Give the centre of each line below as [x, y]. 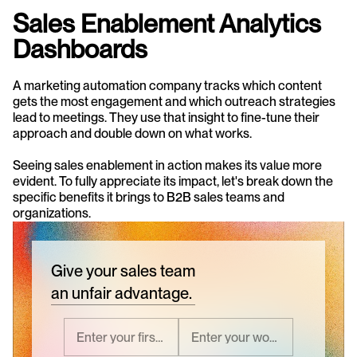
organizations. [52, 213]
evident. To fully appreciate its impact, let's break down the [173, 181]
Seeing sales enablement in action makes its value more [167, 165]
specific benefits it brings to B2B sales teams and [149, 197]
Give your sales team [123, 271]
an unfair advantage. [122, 293]
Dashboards [80, 49]
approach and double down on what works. [132, 133]
